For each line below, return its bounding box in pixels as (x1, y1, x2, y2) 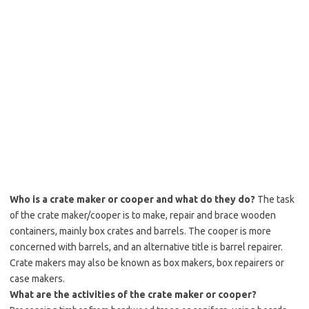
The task (255, 194, 295, 205)
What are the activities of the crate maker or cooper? (10, 289, 257, 300)
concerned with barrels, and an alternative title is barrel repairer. (10, 241, 283, 252)
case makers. (10, 273, 65, 284)
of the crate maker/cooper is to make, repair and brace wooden (10, 210, 276, 221)
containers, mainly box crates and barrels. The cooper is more (10, 226, 271, 237)
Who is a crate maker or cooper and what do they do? (10, 194, 255, 205)
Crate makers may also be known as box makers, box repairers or (10, 257, 284, 268)
